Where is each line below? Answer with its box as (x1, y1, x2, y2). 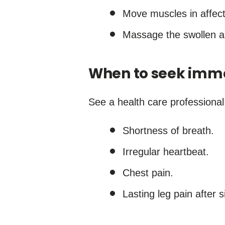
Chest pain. (123, 167, 173, 178)
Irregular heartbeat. (123, 146, 209, 157)
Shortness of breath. (123, 125, 214, 136)
